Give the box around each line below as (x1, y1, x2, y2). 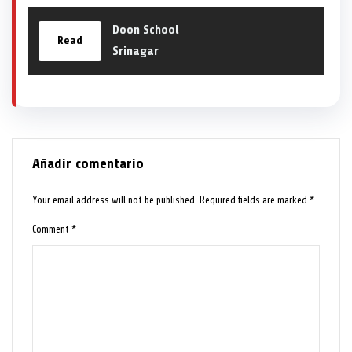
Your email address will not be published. (32, 193, 198, 206)
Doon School (112, 22, 179, 37)
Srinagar (112, 43, 159, 58)
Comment (32, 222, 72, 235)
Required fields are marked (200, 193, 310, 206)
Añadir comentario (32, 155, 145, 171)
